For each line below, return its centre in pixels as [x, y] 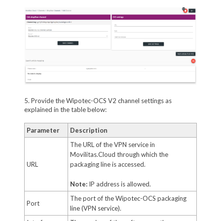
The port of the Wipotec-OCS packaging [128, 198]
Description [89, 130]
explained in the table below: [65, 109]
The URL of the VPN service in [112, 144]
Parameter [43, 130]
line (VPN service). [95, 208]
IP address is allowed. [119, 184]
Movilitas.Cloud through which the [119, 154]
